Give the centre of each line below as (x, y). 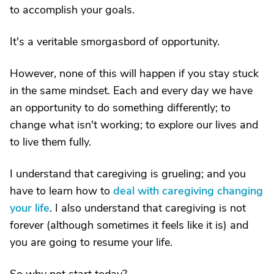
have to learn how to (61, 191)
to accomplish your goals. (72, 10)
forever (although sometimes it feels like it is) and (129, 225)
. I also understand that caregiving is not (148, 208)
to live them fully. (50, 142)
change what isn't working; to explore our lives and (134, 125)
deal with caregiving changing (188, 191)
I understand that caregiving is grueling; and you (128, 174)
